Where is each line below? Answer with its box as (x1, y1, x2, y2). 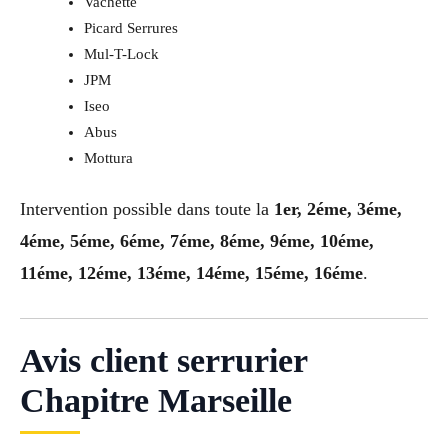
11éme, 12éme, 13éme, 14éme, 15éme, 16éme (20, 262, 363, 283)
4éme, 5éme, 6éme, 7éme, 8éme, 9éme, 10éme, (20, 230, 374, 251)
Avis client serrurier (20, 341, 307, 379)
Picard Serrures (83, 20, 178, 37)
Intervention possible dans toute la (20, 198, 274, 219)
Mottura (83, 150, 133, 167)
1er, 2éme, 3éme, (274, 198, 402, 219)
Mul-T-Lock (83, 46, 159, 63)
